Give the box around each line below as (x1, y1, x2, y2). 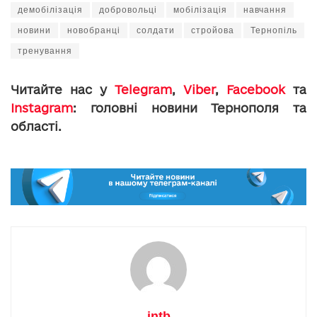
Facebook (226, 83, 285, 97)
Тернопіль (250, 25, 297, 36)
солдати (137, 25, 175, 36)
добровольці (99, 5, 157, 16)
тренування (18, 46, 72, 57)
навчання (243, 5, 287, 16)
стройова (191, 25, 234, 36)
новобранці (67, 25, 120, 36)
